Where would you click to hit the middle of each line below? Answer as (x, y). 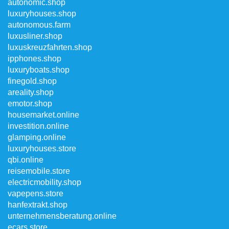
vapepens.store (36, 193)
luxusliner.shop (35, 36)
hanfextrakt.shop (38, 205)
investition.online (38, 126)
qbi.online (26, 160)
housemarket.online (43, 115)
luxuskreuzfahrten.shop (50, 47)
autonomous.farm (40, 25)
